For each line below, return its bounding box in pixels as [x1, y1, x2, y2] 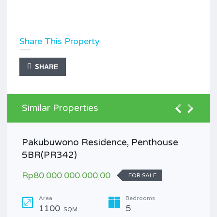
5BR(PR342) [22, 150, 77, 160]
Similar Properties [22, 103, 98, 113]
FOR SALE [128, 172, 156, 179]
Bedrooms [125, 195, 155, 201]
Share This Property [19, 36, 100, 46]
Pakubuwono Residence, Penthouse [22, 137, 178, 148]
